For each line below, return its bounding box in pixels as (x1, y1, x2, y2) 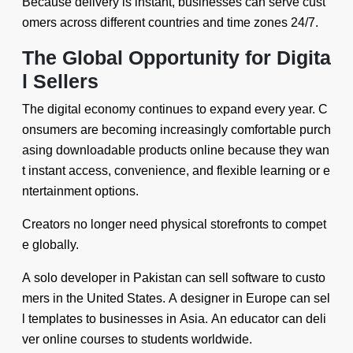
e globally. (22, 238, 79, 251)
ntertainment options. (22, 184, 139, 198)
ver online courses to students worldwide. (22, 333, 252, 346)
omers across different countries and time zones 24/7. (22, 16, 318, 29)
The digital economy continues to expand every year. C (22, 102, 328, 116)
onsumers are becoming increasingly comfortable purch (22, 123, 331, 136)
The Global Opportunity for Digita (22, 46, 331, 69)
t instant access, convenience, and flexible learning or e (22, 164, 330, 177)
